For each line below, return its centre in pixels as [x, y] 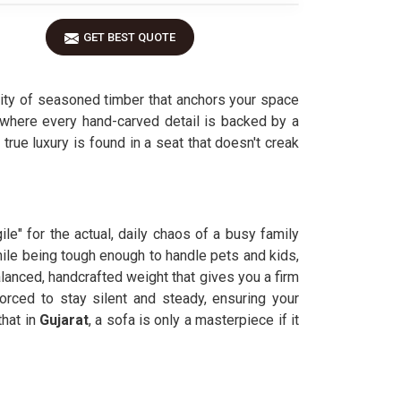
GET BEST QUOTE [129, 37]
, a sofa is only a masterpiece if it [194, 320]
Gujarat [64, 320]
